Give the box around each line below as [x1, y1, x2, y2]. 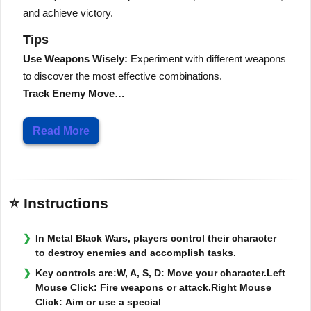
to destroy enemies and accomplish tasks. [35, 246, 236, 258]
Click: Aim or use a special [35, 296, 161, 308]
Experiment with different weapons [128, 52, 286, 65]
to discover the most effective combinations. [23, 69, 222, 82]
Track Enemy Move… [23, 87, 125, 99]
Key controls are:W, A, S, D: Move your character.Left [35, 267, 285, 278]
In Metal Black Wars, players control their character [35, 232, 276, 244]
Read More [33, 124, 90, 137]
